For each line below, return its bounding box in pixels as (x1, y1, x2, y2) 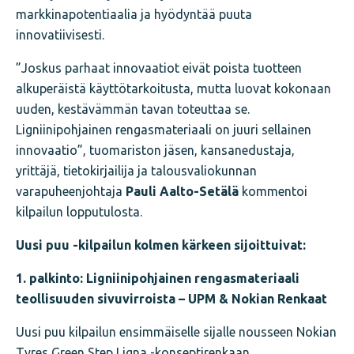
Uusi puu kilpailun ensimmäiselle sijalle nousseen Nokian (16, 324, 337, 339)
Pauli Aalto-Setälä (126, 183, 242, 198)
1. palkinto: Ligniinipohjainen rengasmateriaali (16, 270, 299, 285)
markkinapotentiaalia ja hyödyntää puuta (16, 6, 252, 21)
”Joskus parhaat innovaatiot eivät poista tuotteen (16, 60, 302, 75)
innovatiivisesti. (16, 27, 104, 42)
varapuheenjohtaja (16, 183, 126, 198)
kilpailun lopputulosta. (16, 204, 142, 219)
